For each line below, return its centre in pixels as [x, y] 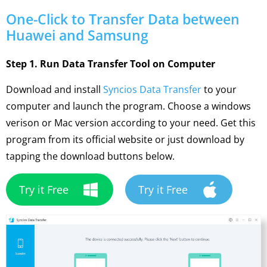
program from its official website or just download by [125, 139]
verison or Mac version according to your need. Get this [131, 123]
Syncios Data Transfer [152, 89]
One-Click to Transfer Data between [123, 19]
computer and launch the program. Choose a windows [128, 106]
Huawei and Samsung [77, 35]
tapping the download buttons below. [90, 156]
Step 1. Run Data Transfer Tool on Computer [111, 64]
